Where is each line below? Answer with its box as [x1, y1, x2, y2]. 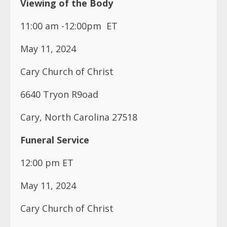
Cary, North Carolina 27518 [20, 111, 137, 124]
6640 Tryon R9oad [20, 88, 98, 101]
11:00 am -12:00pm [20, 20, 101, 32]
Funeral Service [20, 134, 89, 146]
